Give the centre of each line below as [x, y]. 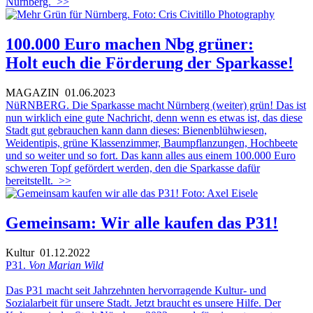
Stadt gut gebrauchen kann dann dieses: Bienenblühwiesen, [136, 131]
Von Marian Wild [66, 265]
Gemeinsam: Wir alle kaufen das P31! [142, 223]
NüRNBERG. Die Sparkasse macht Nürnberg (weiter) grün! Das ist [156, 105]
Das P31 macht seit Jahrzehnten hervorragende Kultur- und [136, 290]
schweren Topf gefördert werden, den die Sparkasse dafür [133, 168]
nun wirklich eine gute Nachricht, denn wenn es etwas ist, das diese [154, 118]
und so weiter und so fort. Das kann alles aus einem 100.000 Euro [151, 156]
